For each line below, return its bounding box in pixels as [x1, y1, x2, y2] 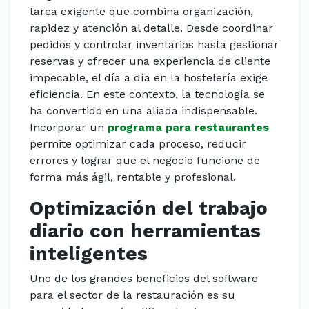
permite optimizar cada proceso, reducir [30, 137, 246, 150]
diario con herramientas [30, 219, 261, 242]
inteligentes [30, 242, 148, 265]
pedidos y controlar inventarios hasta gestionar [30, 38, 279, 51]
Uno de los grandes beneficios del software [30, 272, 258, 285]
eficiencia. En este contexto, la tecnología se [30, 88, 265, 101]
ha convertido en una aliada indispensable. [30, 104, 257, 117]
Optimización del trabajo [30, 197, 268, 219]
